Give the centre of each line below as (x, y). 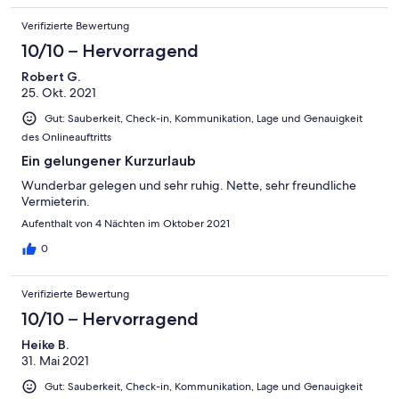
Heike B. (45, 345)
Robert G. (51, 76)
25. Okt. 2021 (59, 92)
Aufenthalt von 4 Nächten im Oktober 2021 (126, 224)
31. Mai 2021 (55, 361)
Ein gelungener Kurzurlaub (109, 161)
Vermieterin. (56, 202)
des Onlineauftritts (66, 138)
